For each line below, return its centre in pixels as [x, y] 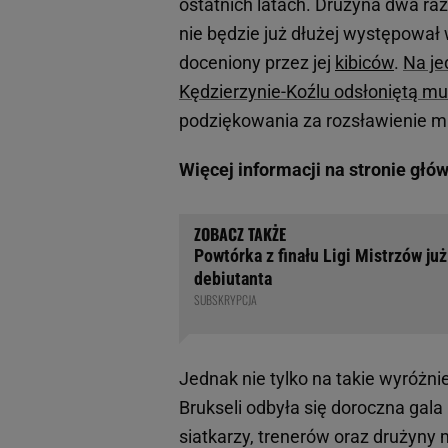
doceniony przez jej [257, 62]
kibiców [364, 62]
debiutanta [233, 278]
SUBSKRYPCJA [225, 299]
